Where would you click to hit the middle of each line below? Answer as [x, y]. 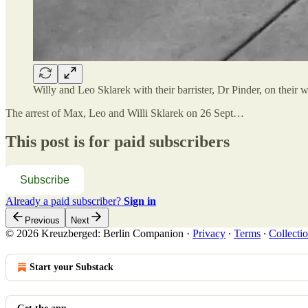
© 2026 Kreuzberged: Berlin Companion [95, 234]
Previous [42, 221]
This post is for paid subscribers [118, 142]
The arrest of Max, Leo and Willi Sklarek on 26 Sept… [125, 113]
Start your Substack [71, 267]
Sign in [140, 201]
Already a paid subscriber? [65, 201]
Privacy [209, 234]
